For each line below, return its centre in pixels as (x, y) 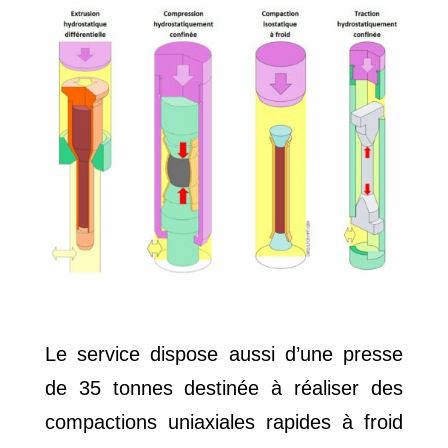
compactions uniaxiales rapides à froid (224, 421)
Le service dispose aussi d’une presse (224, 353)
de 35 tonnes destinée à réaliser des (224, 387)
